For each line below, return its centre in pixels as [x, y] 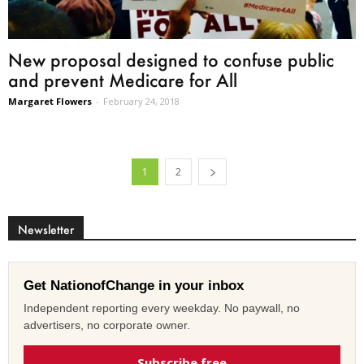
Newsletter [46, 229]
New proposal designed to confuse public [171, 59]
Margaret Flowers [50, 101]
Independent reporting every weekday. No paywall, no [162, 308]
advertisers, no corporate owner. [107, 325]
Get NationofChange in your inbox [134, 285]
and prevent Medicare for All [123, 80]
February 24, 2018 [141, 101]
